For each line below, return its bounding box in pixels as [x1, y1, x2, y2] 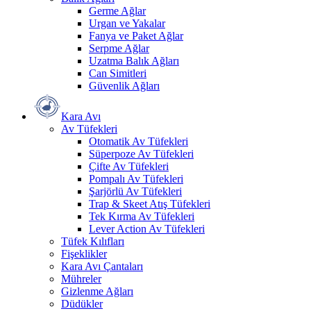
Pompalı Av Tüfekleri [89, 173, 183, 185]
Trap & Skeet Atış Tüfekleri [89, 198, 210, 210]
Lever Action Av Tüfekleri [89, 223, 205, 235]
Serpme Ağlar [89, 42, 149, 55]
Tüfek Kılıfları [61, 235, 124, 248]
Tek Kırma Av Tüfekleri [89, 210, 194, 223]
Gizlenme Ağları [61, 285, 133, 298]
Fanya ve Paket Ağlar [89, 30, 183, 42]
